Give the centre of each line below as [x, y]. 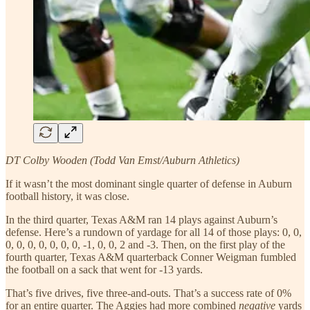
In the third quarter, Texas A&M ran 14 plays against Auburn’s [142, 219]
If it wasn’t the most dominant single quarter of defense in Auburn [149, 183]
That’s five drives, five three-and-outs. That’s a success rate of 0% [148, 293]
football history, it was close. [67, 196]
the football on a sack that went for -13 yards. [104, 269]
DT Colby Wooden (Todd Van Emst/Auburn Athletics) [122, 160]
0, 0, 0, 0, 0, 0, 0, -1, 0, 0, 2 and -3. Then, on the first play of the [145, 244]
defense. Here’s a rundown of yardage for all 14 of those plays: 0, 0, [154, 232]
